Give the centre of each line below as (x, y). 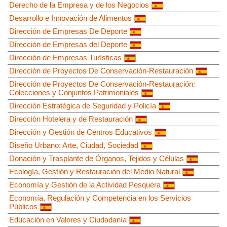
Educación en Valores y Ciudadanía (68, 219)
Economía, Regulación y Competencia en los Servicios (100, 198)
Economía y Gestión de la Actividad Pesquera (85, 184)
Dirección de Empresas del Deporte (68, 44)
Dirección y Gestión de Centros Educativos (81, 132)
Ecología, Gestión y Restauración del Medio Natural (94, 171)
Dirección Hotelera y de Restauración (71, 119)
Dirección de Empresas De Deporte (68, 31)
